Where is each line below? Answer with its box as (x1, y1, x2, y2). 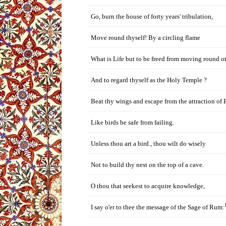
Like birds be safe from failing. (91, 119, 174, 126)
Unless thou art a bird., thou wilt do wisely (91, 140, 206, 147)
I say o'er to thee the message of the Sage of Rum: (91, 203, 224, 211)
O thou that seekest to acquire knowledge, (91, 182, 205, 190)
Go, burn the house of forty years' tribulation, (91, 13, 213, 20)
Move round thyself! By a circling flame (91, 34, 200, 41)
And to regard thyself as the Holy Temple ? (91, 76, 207, 84)
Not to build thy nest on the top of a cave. (91, 161, 204, 168)
